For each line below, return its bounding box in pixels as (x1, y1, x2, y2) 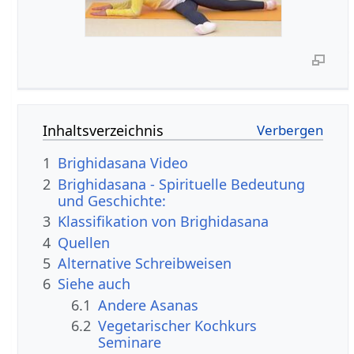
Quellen (58, 232, 111, 252)
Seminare (98, 333, 162, 352)
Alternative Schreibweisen (58, 254, 232, 273)
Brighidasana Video (58, 153, 189, 173)
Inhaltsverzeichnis (43, 121, 164, 141)
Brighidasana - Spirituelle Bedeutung (58, 174, 306, 194)
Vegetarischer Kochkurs (98, 316, 258, 336)
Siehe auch (58, 274, 131, 294)
